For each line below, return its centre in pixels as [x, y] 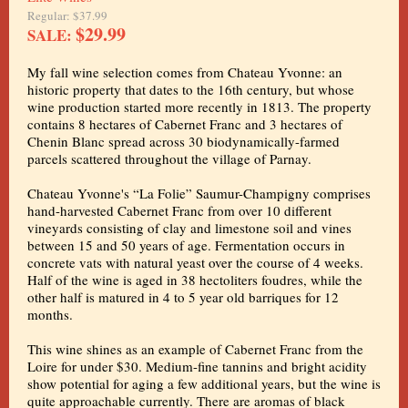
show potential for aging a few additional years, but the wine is [204, 383]
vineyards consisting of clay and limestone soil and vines [189, 228]
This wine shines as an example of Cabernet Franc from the [195, 349]
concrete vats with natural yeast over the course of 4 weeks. [195, 262]
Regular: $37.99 [67, 15]
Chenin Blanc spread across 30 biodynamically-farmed [184, 141]
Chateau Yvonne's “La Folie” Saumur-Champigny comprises [199, 193]
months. [50, 314]
